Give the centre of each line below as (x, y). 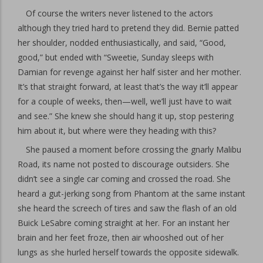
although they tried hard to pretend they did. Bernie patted (128, 28)
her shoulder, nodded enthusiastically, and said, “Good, (122, 43)
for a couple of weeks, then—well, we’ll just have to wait (125, 101)
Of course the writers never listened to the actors (119, 13)
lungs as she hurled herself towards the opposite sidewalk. (128, 252)
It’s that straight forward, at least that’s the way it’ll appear (128, 87)
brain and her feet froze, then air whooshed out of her (121, 237)
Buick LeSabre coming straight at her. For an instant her (124, 223)
